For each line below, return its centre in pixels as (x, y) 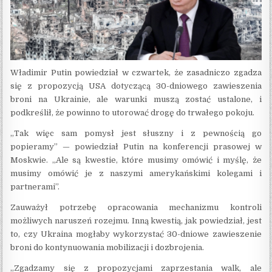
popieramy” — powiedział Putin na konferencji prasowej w (136, 146)
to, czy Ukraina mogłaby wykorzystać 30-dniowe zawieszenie (136, 234)
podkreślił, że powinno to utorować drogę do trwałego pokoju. (133, 112)
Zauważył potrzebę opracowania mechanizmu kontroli (136, 207)
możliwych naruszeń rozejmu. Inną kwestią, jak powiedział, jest (136, 220)
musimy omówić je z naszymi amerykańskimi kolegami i (136, 173)
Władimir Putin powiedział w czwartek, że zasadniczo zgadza (136, 72)
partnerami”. (35, 186)
